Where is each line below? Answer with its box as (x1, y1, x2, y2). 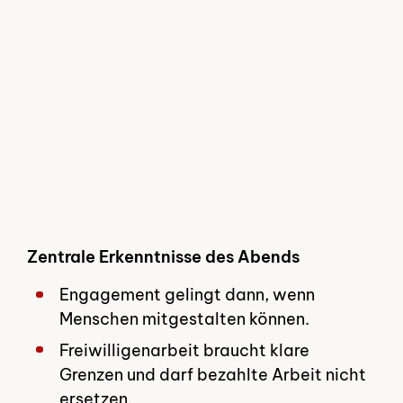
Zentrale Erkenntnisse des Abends (27, 246, 303, 267)
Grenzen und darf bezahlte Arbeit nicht (59, 363, 367, 385)
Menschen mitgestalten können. (59, 309, 310, 330)
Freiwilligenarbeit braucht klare (59, 339, 310, 361)
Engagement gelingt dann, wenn (59, 284, 316, 306)
